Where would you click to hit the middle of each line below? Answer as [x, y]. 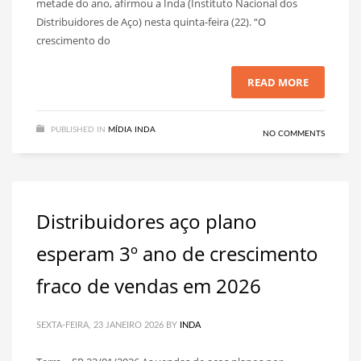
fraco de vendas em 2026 [149, 286]
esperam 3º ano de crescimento [177, 253]
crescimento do [73, 40]
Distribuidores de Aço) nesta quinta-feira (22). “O [151, 22]
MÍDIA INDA [132, 130]
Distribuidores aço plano [147, 221]
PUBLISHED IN [78, 130]
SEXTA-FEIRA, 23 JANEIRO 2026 [100, 325]
